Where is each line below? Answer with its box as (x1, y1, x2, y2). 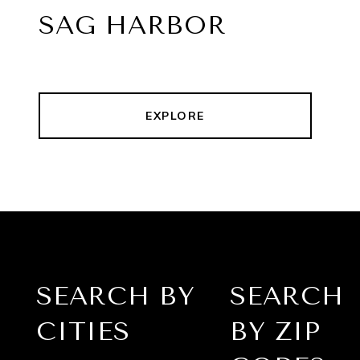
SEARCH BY (36, 281, 195, 312)
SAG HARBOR (39, 10, 227, 41)
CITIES (36, 317, 130, 347)
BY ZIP (230, 317, 321, 347)
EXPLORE (145, 108, 205, 124)
